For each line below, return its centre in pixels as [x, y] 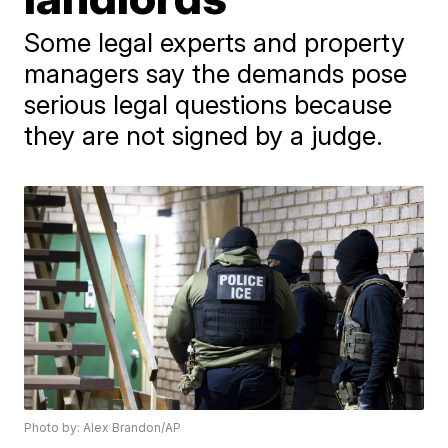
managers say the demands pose [216, 73]
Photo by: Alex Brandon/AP [103, 428]
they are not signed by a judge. [204, 135]
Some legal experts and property [215, 42]
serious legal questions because [208, 104]
